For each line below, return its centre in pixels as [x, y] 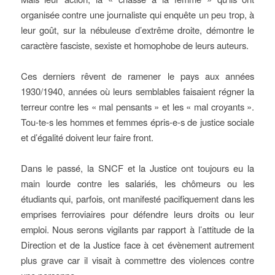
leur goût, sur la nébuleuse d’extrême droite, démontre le [137, 30]
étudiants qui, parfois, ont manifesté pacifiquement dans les [137, 199]
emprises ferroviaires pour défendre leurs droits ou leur [137, 214]
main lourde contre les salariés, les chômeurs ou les [137, 183]
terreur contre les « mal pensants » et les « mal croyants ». [137, 107]
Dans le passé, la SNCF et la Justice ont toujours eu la [137, 168]
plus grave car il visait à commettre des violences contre [137, 260]
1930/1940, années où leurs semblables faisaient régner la [137, 91]
